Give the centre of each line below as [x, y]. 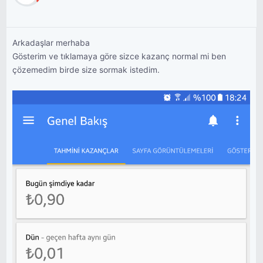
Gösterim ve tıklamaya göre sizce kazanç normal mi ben [119, 56]
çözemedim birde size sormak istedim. [86, 70]
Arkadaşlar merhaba [51, 43]
